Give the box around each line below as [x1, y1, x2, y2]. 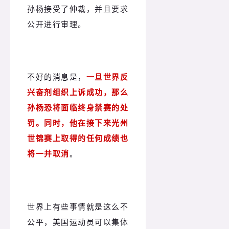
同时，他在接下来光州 [44, 118, 128, 128]
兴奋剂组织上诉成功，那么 [27, 87, 128, 98]
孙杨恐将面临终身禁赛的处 [27, 102, 128, 113]
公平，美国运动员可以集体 [27, 217, 128, 227]
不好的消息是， [27, 72, 86, 82]
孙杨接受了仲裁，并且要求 [27, 3, 128, 14]
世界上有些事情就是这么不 [27, 201, 128, 212]
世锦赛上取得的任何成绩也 [27, 133, 128, 144]
